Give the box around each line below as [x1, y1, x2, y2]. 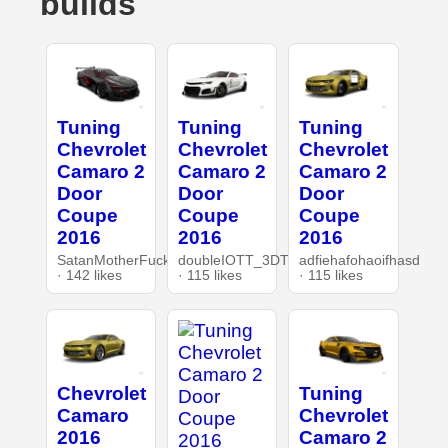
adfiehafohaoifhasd [299, 253, 421, 269]
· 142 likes [56, 268, 122, 284]
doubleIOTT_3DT [177, 253, 289, 269]
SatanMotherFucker [56, 253, 183, 269]
